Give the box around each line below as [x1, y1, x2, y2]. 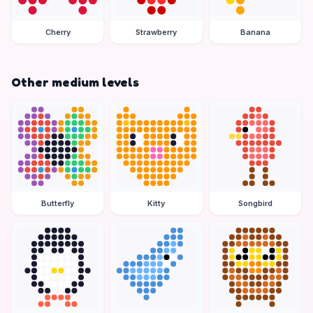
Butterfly [41, 198, 75, 208]
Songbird [238, 198, 272, 208]
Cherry [45, 27, 71, 37]
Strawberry [136, 27, 177, 37]
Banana [240, 27, 270, 37]
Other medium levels [11, 73, 139, 89]
